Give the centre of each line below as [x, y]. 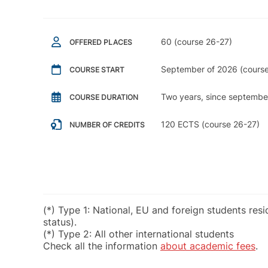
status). [60, 222]
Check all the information [102, 246]
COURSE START [97, 70]
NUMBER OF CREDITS [107, 125]
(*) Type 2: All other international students [138, 234]
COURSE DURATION [104, 98]
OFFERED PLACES [101, 42]
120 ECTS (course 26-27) [210, 124]
